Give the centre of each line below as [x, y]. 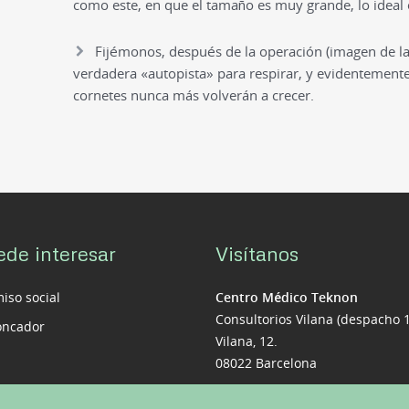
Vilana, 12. [246, 341]
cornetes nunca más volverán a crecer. [193, 94]
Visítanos [257, 253]
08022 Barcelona [266, 362]
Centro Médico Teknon [286, 297]
